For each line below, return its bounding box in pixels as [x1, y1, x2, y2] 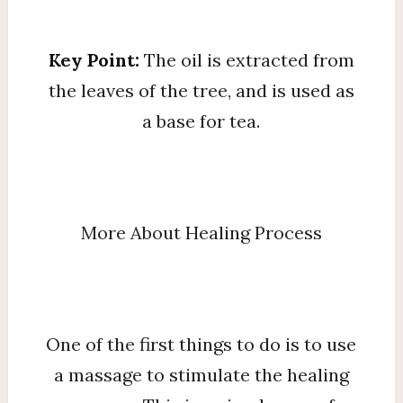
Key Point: [48, 48, 144, 71]
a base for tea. [142, 109, 261, 132]
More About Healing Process [80, 220, 322, 244]
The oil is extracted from [143, 48, 354, 71]
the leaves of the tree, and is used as [48, 78, 354, 102]
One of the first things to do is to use [46, 332, 357, 355]
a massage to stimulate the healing [53, 363, 349, 386]
